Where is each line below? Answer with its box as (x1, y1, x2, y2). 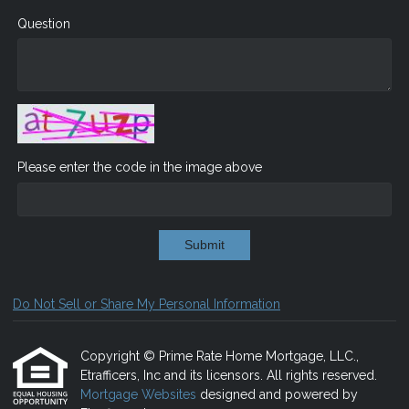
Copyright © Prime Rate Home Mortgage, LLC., (80, 349, 359, 364)
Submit (184, 237, 225, 253)
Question (17, 16, 70, 31)
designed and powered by (200, 387, 358, 403)
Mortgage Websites (80, 387, 200, 403)
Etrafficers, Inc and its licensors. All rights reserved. (80, 368, 377, 383)
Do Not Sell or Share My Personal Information (13, 297, 280, 312)
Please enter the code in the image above (17, 159, 262, 174)
